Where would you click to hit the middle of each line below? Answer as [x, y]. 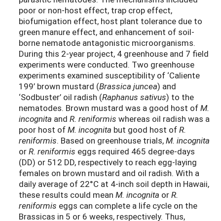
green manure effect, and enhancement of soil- [107, 32]
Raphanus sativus [134, 97]
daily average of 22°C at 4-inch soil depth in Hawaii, [114, 184]
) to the [180, 97]
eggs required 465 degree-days [136, 151]
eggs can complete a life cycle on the [127, 206]
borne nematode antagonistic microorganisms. [107, 43]
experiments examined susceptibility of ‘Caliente [109, 75]
